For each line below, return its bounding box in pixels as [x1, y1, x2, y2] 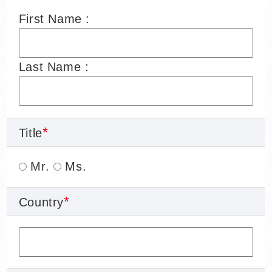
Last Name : [18, 60, 89, 74]
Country [18, 195, 64, 209]
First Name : [18, 12, 90, 25]
